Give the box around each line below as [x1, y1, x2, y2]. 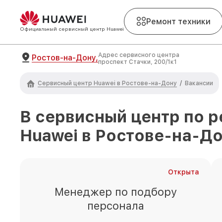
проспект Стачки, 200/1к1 [98, 58, 177, 65]
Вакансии [185, 80, 213, 87]
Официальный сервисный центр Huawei [20, 26, 124, 32]
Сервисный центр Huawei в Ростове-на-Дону [38, 79, 177, 87]
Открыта [168, 168, 199, 176]
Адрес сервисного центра [98, 52, 179, 58]
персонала [87, 199, 144, 213]
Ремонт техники [146, 16, 211, 26]
